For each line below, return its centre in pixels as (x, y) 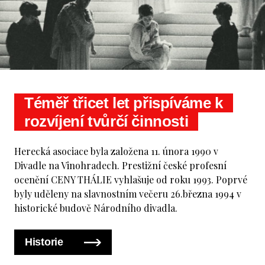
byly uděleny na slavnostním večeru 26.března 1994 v (128, 193)
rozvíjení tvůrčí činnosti (106, 121)
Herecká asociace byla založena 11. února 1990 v (116, 151)
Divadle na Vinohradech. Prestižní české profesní (120, 165)
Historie (46, 242)
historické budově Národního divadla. (96, 208)
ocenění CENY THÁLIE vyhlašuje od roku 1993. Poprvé (131, 179)
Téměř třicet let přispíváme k (124, 103)
